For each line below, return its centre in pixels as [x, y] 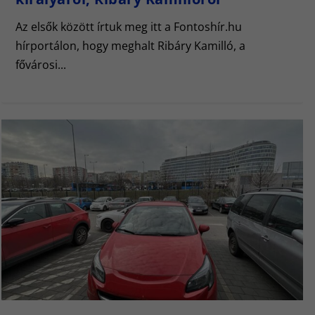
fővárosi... [41, 64]
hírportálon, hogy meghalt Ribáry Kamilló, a [130, 45]
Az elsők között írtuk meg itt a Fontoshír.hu [129, 26]
